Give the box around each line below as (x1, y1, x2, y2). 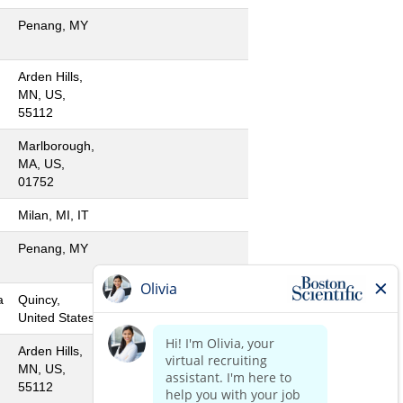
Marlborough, (18, 139, 94, 153)
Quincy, (18, 292, 60, 307)
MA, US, (18, 157, 65, 171)
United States (18, 310, 94, 325)
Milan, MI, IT (18, 208, 89, 222)
